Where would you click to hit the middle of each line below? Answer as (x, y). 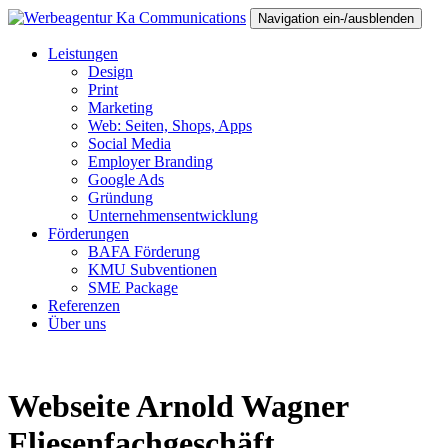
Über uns (77, 323)
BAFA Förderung (144, 251)
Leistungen (83, 53)
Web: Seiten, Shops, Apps (170, 125)
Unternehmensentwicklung (173, 215)
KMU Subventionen (152, 269)
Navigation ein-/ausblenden (336, 18)
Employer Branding (150, 161)
